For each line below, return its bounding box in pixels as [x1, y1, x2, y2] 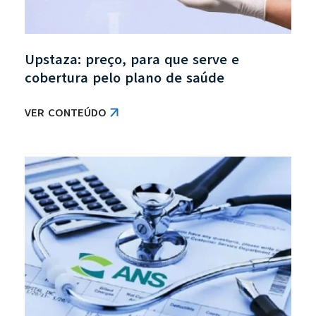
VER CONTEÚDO [25, 104, 107, 121]
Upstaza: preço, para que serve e [25, 49, 239, 69]
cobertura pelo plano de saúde [25, 68, 224, 87]
